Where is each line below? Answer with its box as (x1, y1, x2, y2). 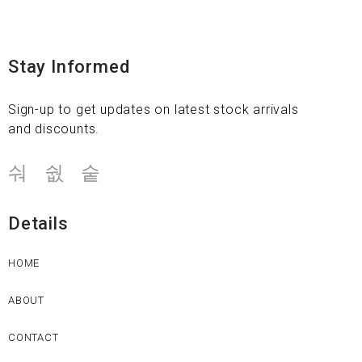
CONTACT (8, 331, 59, 343)
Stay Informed (8, 57, 130, 77)
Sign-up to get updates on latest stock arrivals (8, 102, 299, 117)
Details (8, 213, 69, 234)
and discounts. (8, 121, 100, 137)
